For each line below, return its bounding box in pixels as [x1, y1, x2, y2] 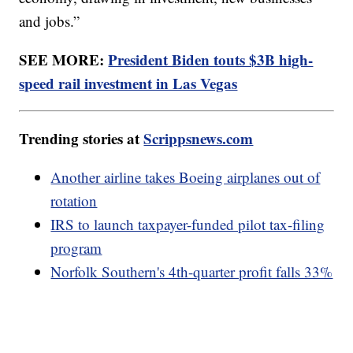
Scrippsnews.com [143, 128, 254, 150]
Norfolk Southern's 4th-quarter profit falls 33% [50, 262, 333, 282]
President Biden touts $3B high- [108, 49, 314, 71]
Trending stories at [19, 128, 144, 150]
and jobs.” [19, 11, 85, 32]
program [50, 238, 102, 258]
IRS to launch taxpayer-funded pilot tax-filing [50, 214, 325, 235]
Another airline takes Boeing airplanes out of [50, 167, 321, 188]
